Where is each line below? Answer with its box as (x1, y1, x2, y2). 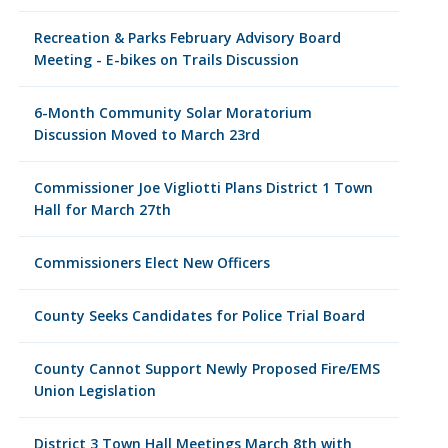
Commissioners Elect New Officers (33, 253, 270, 272)
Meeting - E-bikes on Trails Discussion (33, 50, 299, 69)
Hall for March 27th (33, 200, 171, 219)
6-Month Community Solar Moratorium (33, 103, 312, 122)
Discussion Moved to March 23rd (33, 125, 260, 144)
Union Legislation (33, 381, 156, 400)
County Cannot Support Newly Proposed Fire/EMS (33, 359, 380, 378)
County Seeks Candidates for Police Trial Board (33, 306, 365, 325)
